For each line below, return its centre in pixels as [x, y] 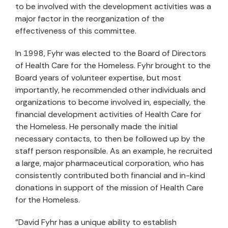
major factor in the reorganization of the [90, 19]
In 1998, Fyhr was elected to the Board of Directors [111, 53]
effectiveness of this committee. [76, 31]
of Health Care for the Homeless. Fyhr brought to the [113, 65]
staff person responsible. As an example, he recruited [114, 151]
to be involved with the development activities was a [113, 6]
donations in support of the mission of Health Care [109, 188]
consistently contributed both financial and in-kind [110, 175]
